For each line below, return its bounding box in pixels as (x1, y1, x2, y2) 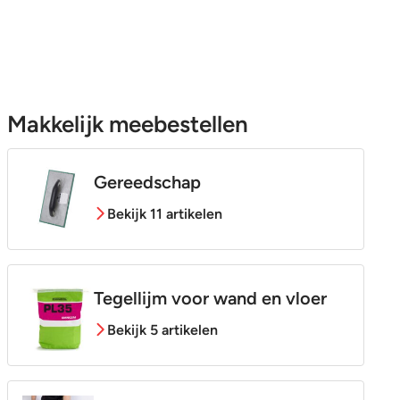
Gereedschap (93, 171, 201, 193)
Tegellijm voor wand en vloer (93, 287, 327, 309)
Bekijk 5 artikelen (106, 321, 218, 338)
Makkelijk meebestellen (6, 109, 248, 138)
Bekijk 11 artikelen (106, 204, 222, 222)
